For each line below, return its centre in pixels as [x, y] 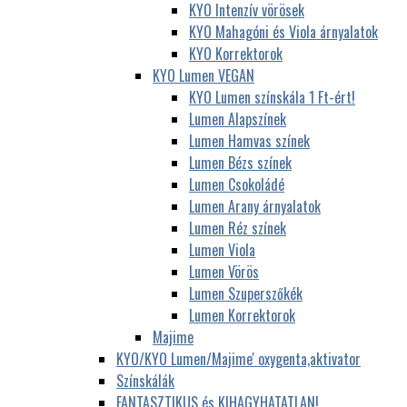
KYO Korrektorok [236, 53]
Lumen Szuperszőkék [246, 293]
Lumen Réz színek [238, 228]
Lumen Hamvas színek [249, 140]
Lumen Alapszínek [238, 119]
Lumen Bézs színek [240, 162]
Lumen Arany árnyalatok [255, 206]
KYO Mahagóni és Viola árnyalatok [283, 31]
